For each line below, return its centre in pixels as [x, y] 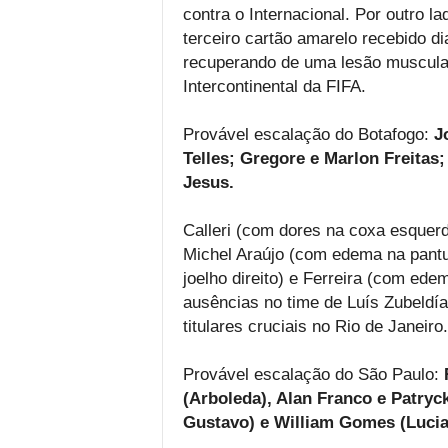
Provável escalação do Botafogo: [308, 134]
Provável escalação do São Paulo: [313, 374]
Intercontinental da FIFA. [274, 86]
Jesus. [208, 182]
